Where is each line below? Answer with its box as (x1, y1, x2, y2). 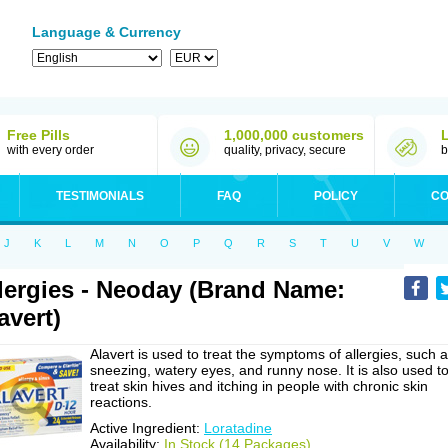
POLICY (314, 189, 358, 203)
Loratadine (204, 420, 272, 436)
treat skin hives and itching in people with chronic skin (90, 378, 428, 394)
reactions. (90, 394, 152, 410)
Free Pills (7, 127, 70, 143)
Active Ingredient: (90, 420, 204, 436)
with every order (7, 143, 94, 157)
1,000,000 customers (224, 127, 364, 143)
